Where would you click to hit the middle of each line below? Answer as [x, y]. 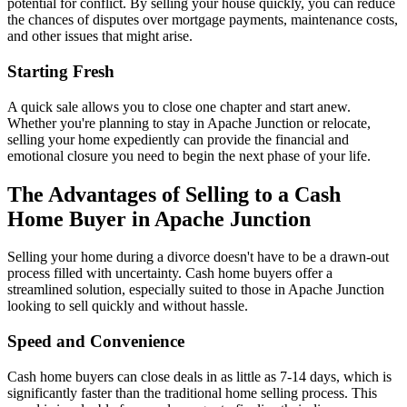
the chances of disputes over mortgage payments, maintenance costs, [203, 20]
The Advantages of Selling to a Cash [174, 194]
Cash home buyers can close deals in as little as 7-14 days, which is [199, 376]
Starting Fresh [61, 71]
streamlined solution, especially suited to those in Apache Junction [196, 290]
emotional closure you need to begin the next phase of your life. [189, 155]
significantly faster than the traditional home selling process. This [192, 392]
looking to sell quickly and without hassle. [128, 306]
